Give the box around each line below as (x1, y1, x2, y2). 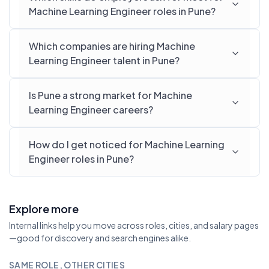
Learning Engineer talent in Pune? (29, 54, 180, 67)
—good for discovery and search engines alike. (9, 232, 191, 243)
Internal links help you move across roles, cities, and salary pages (9, 220, 259, 231)
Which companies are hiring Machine (29, 40, 195, 52)
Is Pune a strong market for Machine (29, 89, 192, 101)
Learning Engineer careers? (29, 103, 153, 116)
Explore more (9, 202, 79, 216)
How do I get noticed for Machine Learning (29, 138, 225, 151)
